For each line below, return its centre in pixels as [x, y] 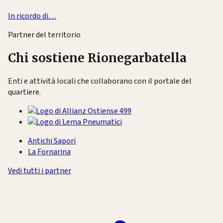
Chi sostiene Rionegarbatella [97, 58]
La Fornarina [49, 152]
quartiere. [24, 92]
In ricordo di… [32, 16]
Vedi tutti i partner [40, 170]
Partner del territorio [44, 35]
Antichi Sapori [52, 141]
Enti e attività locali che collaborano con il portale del [100, 81]
